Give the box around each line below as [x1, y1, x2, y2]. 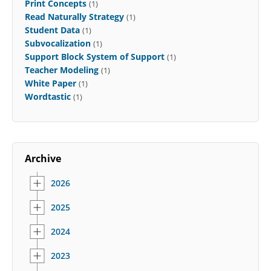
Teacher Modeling [25, 64, 99, 76]
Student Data [25, 24, 80, 36]
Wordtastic [25, 90, 71, 102]
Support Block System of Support [25, 50, 165, 62]
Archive [25, 151, 61, 165]
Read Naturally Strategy [25, 10, 124, 22]
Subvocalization [25, 37, 91, 49]
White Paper [25, 77, 76, 89]
